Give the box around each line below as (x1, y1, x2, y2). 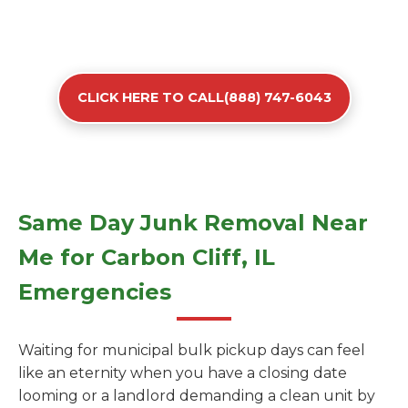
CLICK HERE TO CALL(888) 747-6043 (76, 89, 331, 106)
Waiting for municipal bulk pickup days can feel (18, 342, 365, 359)
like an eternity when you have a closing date (18, 364, 347, 382)
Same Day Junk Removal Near (18, 209, 368, 236)
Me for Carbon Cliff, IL (18, 244, 275, 270)
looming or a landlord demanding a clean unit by (18, 387, 375, 404)
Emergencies (18, 279, 171, 305)
